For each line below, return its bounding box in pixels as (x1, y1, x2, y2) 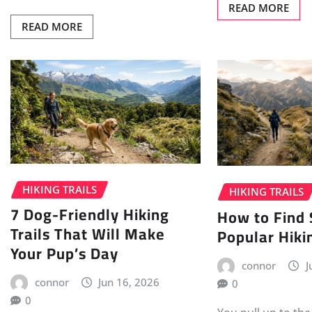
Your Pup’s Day (10, 239, 118, 269)
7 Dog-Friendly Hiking (10, 200, 169, 230)
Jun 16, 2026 (98, 275, 160, 290)
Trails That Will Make (10, 219, 165, 249)
